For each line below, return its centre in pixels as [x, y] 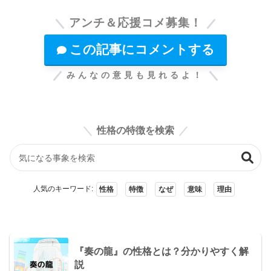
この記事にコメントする [142, 47]
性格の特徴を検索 [135, 130]
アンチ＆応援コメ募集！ [135, 23]
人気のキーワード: [63, 189]
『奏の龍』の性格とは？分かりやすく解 [162, 251]
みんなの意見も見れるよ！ [135, 75]
